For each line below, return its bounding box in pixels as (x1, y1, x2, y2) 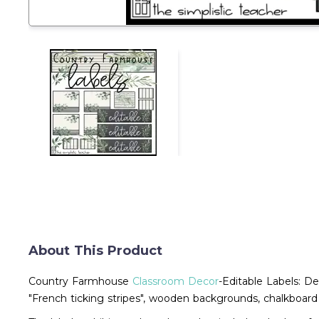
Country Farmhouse (28, 275, 132, 288)
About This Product (28, 243, 162, 258)
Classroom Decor (132, 275, 219, 288)
